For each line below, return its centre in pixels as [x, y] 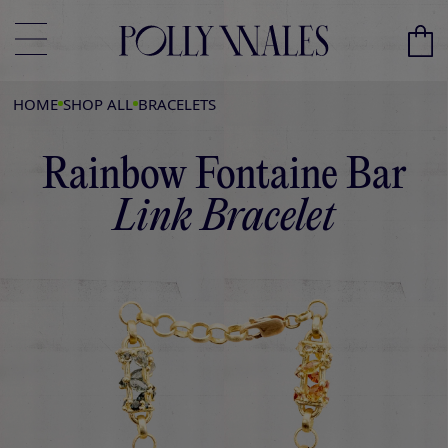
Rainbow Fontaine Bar [224, 176]
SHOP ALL [97, 103]
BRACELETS [176, 103]
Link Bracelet [224, 218]
